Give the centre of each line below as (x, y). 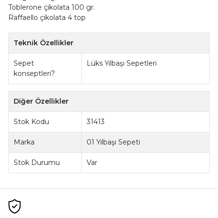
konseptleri (33, 74)
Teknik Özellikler (44, 43)
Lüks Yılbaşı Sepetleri (122, 64)
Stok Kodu (32, 122)
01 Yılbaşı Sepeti (114, 142)
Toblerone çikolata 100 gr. (51, 8)
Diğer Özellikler (41, 101)
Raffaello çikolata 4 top (47, 18)
